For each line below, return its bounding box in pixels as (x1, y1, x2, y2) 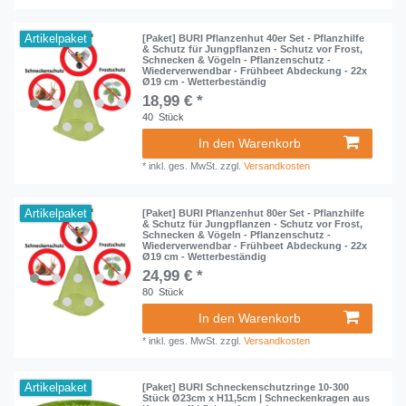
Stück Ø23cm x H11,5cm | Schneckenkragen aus (142, 392, 371, 404)
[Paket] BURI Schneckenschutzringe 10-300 (142, 382, 350, 393)
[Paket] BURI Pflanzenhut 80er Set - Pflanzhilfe (142, 207, 365, 218)
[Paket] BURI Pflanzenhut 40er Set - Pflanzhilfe (142, 33, 365, 44)
